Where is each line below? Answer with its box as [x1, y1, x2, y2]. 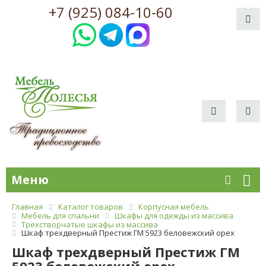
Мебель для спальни [21, 210, 99, 221]
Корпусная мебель [138, 201, 209, 213]
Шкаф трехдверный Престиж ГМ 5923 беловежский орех [21, 227, 235, 239]
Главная [12, 201, 43, 213]
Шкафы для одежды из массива [115, 210, 233, 221]
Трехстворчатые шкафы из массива [21, 218, 158, 230]
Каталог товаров [58, 201, 123, 213]
